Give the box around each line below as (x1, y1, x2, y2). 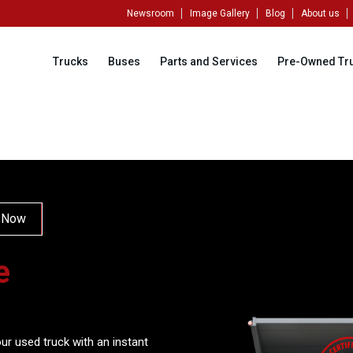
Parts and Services (160, 55, 258, 68)
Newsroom (127, 8, 174, 19)
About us (301, 8, 340, 19)
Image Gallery (190, 8, 250, 19)
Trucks (53, 55, 88, 68)
